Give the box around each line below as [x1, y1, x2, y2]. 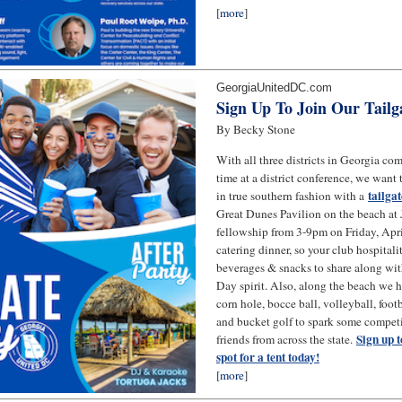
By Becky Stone [216, 121, 295, 138]
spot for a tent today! [216, 347, 319, 366]
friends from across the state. [216, 330, 356, 347]
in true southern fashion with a [216, 187, 368, 204]
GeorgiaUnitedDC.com [216, 81, 332, 95]
